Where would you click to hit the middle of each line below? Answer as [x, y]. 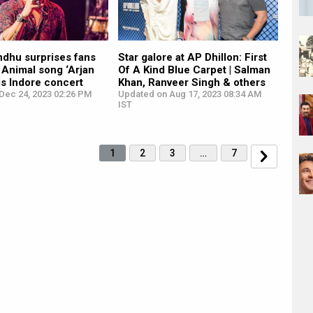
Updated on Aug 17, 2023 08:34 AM [189, 94]
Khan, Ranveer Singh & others [191, 83]
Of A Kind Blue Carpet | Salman [194, 70]
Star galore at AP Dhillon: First [192, 58]
